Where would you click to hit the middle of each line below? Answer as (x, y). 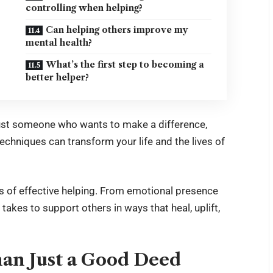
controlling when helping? (84, 8)
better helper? (58, 78)
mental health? (59, 43)
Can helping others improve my (117, 30)
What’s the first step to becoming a (125, 65)
